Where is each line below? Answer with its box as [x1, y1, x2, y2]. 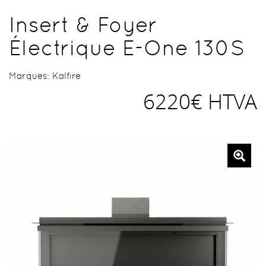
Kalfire [52, 70, 81, 81]
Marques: [9, 70, 52, 81]
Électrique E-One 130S [9, 35, 245, 60]
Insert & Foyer [9, 12, 157, 37]
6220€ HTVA [143, 87, 257, 115]
